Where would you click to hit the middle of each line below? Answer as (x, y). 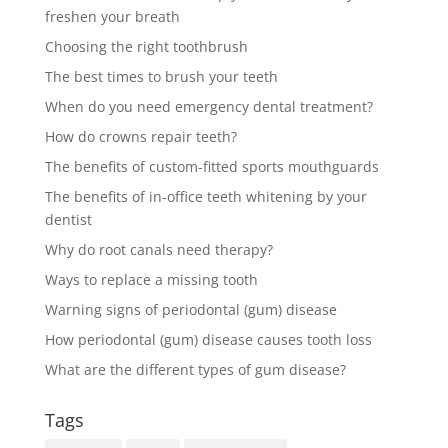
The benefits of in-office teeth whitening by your (205, 196)
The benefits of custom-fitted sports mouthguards (211, 166)
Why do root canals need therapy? (158, 249)
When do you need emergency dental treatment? (208, 106)
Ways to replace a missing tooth (151, 279)
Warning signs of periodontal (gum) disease (190, 309)
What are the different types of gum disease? (195, 369)
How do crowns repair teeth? (140, 136)
